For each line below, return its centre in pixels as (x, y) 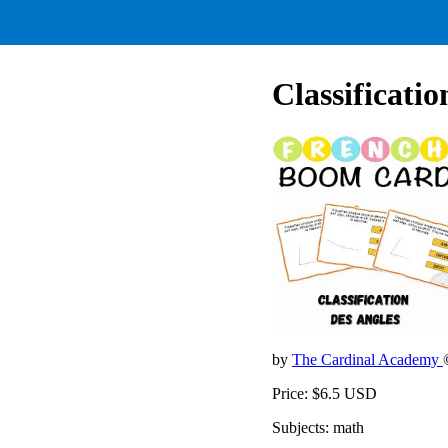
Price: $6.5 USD (324, 393)
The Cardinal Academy (367, 359)
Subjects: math (318, 427)
